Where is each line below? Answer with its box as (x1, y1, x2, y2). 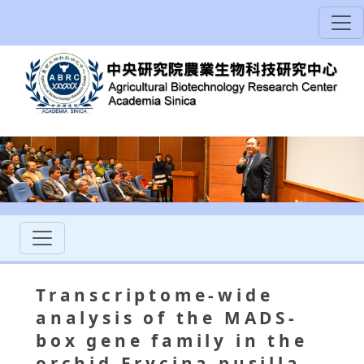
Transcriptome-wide (36, 284, 274, 307)
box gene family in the (36, 329, 308, 353)
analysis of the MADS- (36, 306, 298, 330)
